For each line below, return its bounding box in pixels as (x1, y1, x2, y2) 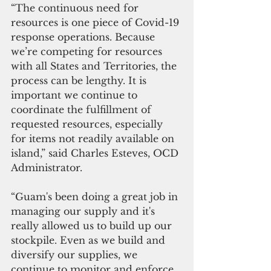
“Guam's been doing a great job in (11, 190, 181, 203)
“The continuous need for (11, 1, 142, 14)
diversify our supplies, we (11, 248, 140, 261)
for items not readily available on (11, 132, 177, 145)
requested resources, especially (11, 117, 166, 130)
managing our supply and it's (11, 204, 158, 217)
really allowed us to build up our (11, 219, 175, 232)
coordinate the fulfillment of (11, 103, 154, 116)
